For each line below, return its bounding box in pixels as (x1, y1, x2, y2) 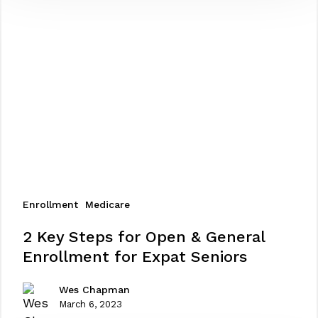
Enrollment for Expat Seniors (22, 247, 247, 265)
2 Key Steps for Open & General (22, 227, 265, 246)
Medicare (84, 198, 130, 210)
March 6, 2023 (58, 298, 122, 309)
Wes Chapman (58, 283, 130, 295)
